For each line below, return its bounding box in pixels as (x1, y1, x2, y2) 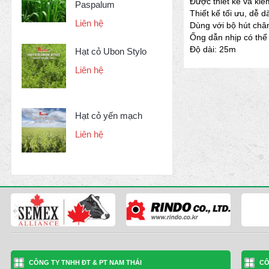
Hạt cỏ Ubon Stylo (75, 46, 147, 56)
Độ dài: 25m (190, 44, 236, 54)
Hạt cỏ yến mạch (75, 110, 142, 121)
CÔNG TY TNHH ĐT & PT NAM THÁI (29, 258, 142, 266)
